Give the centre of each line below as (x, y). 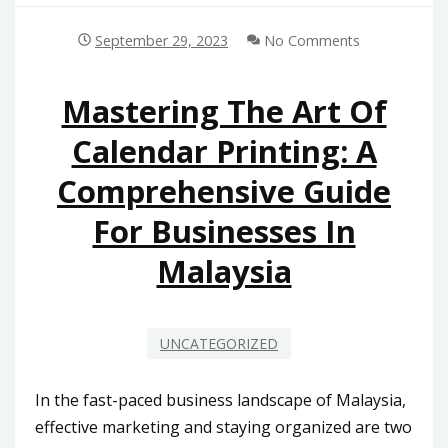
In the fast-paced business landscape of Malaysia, (220, 400)
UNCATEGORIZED (219, 344)
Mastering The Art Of (224, 111)
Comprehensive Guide (224, 191)
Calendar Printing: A (224, 151)
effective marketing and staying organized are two (223, 427)
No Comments (309, 40)
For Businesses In (224, 231)
